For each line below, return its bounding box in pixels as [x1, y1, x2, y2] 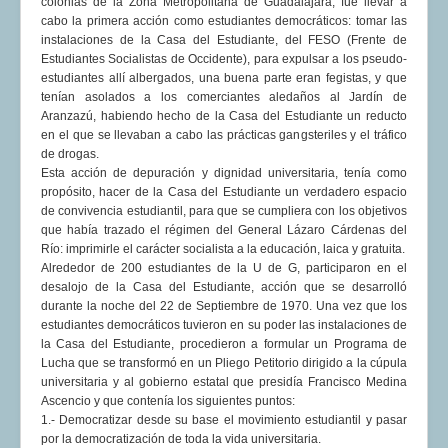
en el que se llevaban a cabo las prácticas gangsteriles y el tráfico [41, 128, 407, 143]
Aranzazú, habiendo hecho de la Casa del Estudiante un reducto [41, 109, 407, 124]
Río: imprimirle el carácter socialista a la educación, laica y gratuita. [41, 242, 405, 257]
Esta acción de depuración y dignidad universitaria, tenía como [41, 166, 407, 181]
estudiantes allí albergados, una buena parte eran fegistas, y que [41, 71, 407, 86]
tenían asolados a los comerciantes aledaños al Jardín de [41, 90, 407, 105]
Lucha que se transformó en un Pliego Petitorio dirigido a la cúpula [41, 356, 407, 371]
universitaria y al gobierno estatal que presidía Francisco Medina [41, 375, 407, 390]
